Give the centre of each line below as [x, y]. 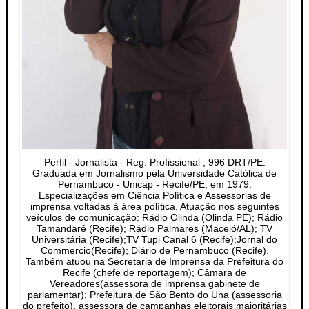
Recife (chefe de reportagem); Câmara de [154, 273]
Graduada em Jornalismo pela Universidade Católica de [154, 173]
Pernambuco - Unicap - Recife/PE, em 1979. [154, 185]
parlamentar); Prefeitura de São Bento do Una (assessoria [154, 295]
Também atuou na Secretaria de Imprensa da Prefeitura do [154, 262]
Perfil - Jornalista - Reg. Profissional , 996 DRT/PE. [154, 162]
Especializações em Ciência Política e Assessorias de [154, 196]
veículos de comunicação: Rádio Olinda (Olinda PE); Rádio [154, 218]
